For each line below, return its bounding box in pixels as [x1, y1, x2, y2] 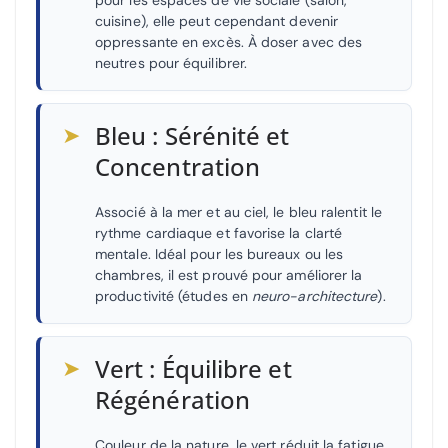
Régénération [95, 383, 251, 417]
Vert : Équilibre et [95, 352, 292, 386]
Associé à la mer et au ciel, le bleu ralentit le [95, 203, 382, 222]
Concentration [95, 150, 261, 184]
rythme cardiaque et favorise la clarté [95, 224, 343, 243]
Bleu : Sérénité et [95, 119, 290, 153]
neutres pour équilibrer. [95, 54, 248, 73]
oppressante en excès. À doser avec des [95, 33, 363, 52]
